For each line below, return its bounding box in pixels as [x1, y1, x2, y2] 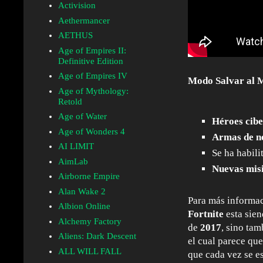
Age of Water [58, 112, 107, 122]
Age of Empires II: [58, 45, 126, 55]
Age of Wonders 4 [58, 126, 125, 136]
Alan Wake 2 [58, 186, 106, 196]
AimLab [58, 156, 88, 166]
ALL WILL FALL [58, 246, 122, 256]
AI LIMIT [58, 141, 94, 151]
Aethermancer [58, 15, 110, 25]
